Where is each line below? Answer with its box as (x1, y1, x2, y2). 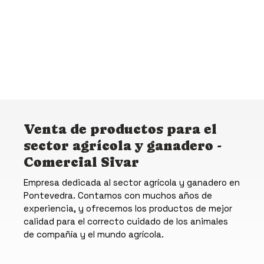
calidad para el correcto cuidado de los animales (24, 215, 228, 227)
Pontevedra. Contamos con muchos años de (24, 189, 212, 201)
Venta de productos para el (24, 121, 217, 137)
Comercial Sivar (24, 154, 139, 170)
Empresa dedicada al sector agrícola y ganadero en (24, 176, 240, 188)
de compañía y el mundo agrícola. (24, 228, 164, 240)
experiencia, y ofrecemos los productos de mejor (24, 202, 232, 214)
